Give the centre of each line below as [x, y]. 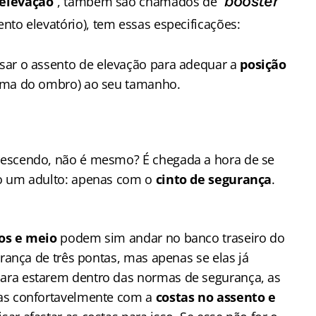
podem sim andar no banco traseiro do [171, 238]
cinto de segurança [214, 179]
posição [263, 64]
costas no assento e [215, 297]
